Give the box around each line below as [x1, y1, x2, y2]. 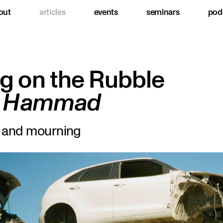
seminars [146, 7, 180, 17]
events [94, 7, 118, 17]
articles [39, 7, 66, 17]
